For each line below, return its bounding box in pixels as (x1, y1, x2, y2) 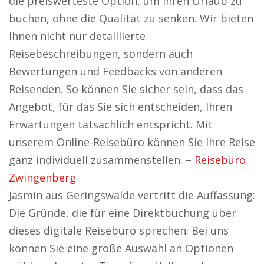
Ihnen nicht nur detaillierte (9, 29, 146, 43)
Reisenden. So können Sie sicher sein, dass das (9, 82, 243, 96)
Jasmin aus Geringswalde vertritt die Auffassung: (9, 188, 255, 202)
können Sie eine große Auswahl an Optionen (9, 241, 233, 255)
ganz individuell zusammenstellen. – (9, 153, 194, 167)
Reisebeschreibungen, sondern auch (9, 47, 193, 61)
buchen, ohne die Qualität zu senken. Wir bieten (9, 11, 253, 25)
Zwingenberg (9, 170, 76, 184)
